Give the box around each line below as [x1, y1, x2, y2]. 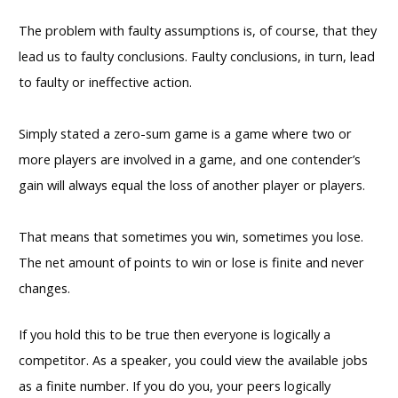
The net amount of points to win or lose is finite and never [19, 252, 364, 271]
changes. [19, 278, 70, 297]
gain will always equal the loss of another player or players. [19, 175, 365, 194]
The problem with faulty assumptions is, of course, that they [19, 20, 377, 39]
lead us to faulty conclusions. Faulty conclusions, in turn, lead [19, 46, 375, 65]
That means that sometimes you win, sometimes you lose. [19, 227, 363, 245]
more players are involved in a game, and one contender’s [19, 149, 361, 168]
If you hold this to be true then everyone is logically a [19, 324, 330, 343]
